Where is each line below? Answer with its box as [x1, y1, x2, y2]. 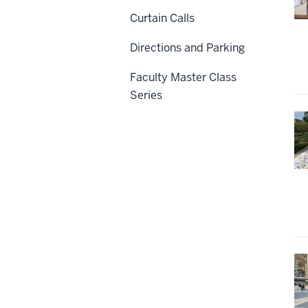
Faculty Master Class [130, 69, 236, 85]
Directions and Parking [130, 40, 245, 55]
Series [130, 87, 162, 102]
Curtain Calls [130, 10, 195, 25]
